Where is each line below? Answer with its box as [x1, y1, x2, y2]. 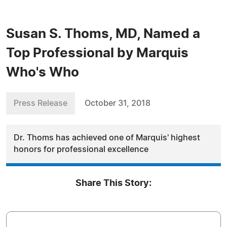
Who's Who [6, 66, 79, 79]
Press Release [14, 99, 67, 107]
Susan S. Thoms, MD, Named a [6, 27, 200, 41]
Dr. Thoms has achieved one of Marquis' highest [14, 134, 200, 142]
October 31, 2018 [85, 99, 150, 107]
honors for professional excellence [14, 145, 148, 154]
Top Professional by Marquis [6, 47, 188, 60]
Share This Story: [75, 179, 152, 188]
